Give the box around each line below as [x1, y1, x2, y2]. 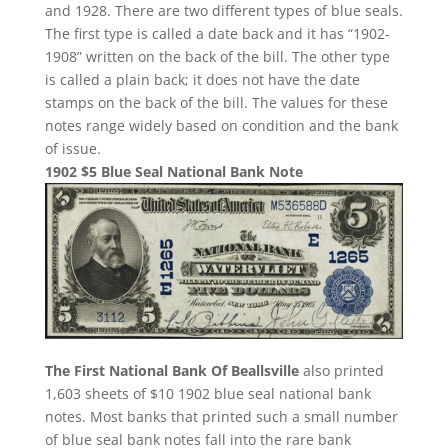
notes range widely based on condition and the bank [44, 115, 398, 135]
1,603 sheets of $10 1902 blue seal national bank [44, 383, 371, 403]
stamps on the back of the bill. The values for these [44, 92, 388, 112]
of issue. [44, 138, 101, 158]
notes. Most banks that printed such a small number [44, 406, 398, 426]
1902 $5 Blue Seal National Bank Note [44, 161, 303, 181]
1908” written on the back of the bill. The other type [44, 46, 390, 66]
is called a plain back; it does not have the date [44, 69, 360, 89]
